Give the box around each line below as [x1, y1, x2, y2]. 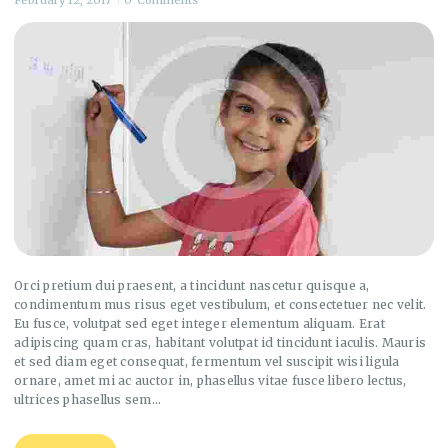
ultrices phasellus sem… [14, 391, 161, 407]
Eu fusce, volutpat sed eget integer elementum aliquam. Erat [14, 315, 385, 331]
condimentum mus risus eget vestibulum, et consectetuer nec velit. [14, 296, 427, 312]
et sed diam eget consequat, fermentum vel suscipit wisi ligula [14, 353, 400, 369]
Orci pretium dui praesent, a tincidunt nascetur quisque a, [14, 277, 370, 293]
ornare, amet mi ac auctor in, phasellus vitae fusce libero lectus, [14, 372, 407, 388]
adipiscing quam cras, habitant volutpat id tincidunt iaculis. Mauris [14, 334, 426, 350]
